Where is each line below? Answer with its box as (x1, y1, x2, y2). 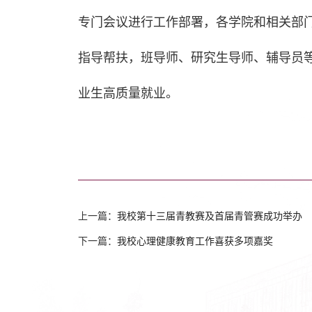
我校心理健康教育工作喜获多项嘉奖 (117, 235, 273, 247)
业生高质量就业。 (78, 86, 178, 101)
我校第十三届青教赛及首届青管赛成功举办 (117, 210, 302, 222)
